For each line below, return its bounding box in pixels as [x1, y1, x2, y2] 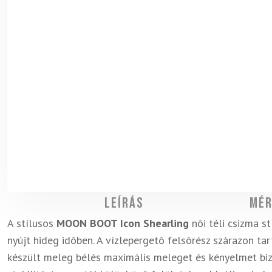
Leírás [104, 194, 144, 212]
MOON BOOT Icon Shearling [56, 216, 189, 230]
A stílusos [7, 216, 56, 230]
